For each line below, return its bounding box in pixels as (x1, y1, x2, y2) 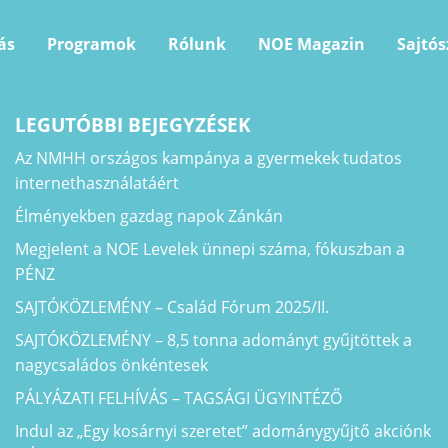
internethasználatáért (14, 171, 179, 194)
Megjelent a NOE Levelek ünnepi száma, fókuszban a (14, 237, 405, 260)
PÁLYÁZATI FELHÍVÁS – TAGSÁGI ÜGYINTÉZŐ (14, 386, 342, 409)
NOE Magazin (257, 33, 365, 56)
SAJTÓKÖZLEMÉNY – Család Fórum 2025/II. (14, 295, 329, 318)
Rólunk (167, 33, 226, 56)
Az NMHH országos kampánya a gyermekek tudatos (14, 146, 402, 169)
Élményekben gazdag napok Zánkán (14, 204, 283, 227)
